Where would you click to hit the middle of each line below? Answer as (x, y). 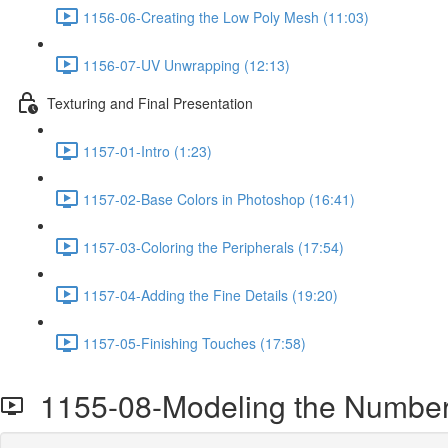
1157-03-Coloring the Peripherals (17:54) (213, 246)
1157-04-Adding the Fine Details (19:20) (210, 294)
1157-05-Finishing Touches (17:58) (194, 342)
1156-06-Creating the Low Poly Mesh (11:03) (226, 16)
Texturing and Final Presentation (150, 102)
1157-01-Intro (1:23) (147, 150)
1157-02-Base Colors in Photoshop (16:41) (219, 198)
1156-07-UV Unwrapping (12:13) (186, 64)
